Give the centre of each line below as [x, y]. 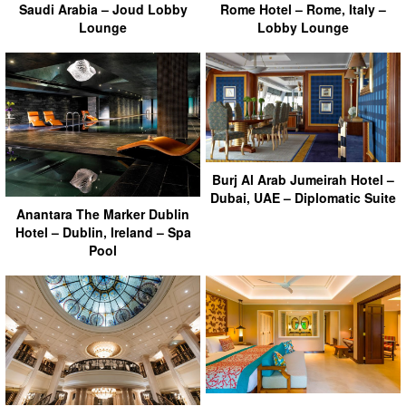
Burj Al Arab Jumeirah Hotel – [303, 179]
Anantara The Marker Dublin [103, 214]
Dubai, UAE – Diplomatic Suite [303, 197]
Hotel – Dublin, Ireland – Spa [103, 232]
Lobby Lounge [303, 27]
